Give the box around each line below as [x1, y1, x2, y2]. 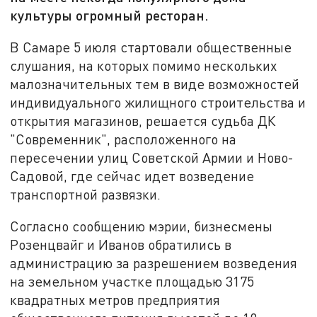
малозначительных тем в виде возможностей [10, 75, 300, 92]
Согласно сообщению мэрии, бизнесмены [10, 218, 273, 235]
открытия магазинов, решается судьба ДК [10, 112, 277, 129]
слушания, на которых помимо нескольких [10, 57, 277, 74]
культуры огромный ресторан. [10, 6, 209, 24]
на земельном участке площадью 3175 [10, 273, 255, 290]
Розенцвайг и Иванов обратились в [10, 236, 232, 253]
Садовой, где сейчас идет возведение [10, 167, 255, 184]
